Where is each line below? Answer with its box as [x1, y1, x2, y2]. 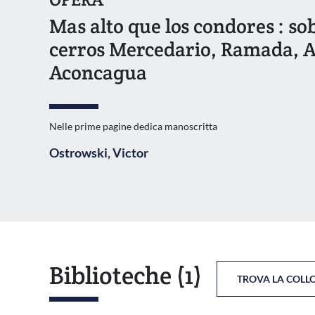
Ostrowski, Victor [49, 144, 148, 160]
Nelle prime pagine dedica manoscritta [49, 120, 217, 132]
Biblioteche [49, 259, 172, 291]
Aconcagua [49, 59, 147, 85]
